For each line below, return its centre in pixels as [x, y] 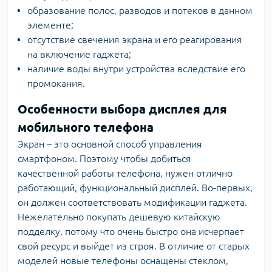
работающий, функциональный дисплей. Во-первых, [135, 188]
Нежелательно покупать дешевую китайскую [119, 217]
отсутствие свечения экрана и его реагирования [135, 39]
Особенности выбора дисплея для [122, 109]
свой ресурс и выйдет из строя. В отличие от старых [134, 246]
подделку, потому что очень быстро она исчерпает [131, 231]
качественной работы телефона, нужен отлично [125, 173]
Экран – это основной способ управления [110, 144]
